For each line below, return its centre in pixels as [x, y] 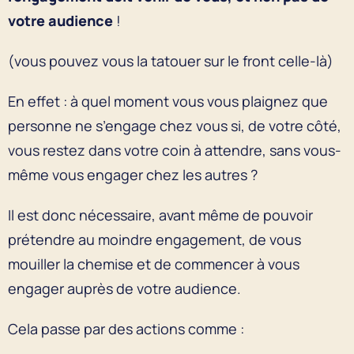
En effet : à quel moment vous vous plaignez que [168, 101]
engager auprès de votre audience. [124, 288]
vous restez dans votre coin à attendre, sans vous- [175, 150]
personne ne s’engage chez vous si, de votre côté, [175, 125]
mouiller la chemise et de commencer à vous [154, 264]
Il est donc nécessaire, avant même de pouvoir [160, 215]
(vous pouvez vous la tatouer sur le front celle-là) [171, 60]
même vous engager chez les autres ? [133, 174]
